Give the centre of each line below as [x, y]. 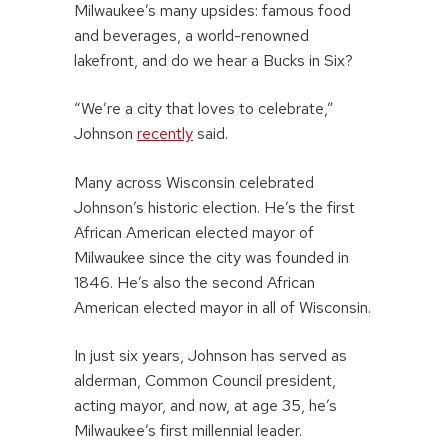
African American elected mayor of [194, 232]
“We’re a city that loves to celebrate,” [204, 109]
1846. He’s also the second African [194, 282]
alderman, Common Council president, [205, 380]
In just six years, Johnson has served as [210, 355]
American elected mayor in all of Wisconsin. [222, 307]
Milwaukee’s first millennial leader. [188, 430]
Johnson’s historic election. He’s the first [214, 207]
